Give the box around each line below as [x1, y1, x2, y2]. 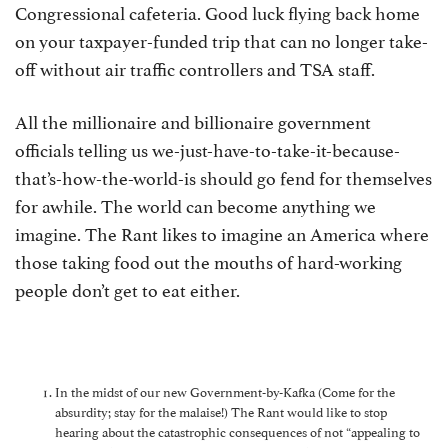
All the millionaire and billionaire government [15, 107, 371, 134]
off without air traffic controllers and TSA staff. [15, 54, 375, 81]
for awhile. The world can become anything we [15, 191, 376, 218]
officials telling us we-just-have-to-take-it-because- [15, 135, 400, 162]
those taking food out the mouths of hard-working [15, 247, 402, 274]
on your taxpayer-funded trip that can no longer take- [15, 26, 428, 53]
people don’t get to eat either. [15, 275, 240, 302]
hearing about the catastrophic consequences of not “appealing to [55, 421, 420, 441]
